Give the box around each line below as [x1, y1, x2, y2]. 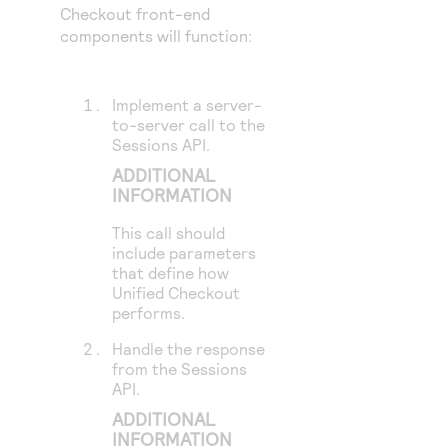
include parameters [112, 243, 257, 262]
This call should [112, 223, 226, 242]
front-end [132, 4, 210, 23]
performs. [112, 303, 186, 322]
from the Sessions [112, 359, 248, 378]
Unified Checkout [112, 283, 241, 302]
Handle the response [112, 339, 266, 358]
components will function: [60, 26, 252, 45]
